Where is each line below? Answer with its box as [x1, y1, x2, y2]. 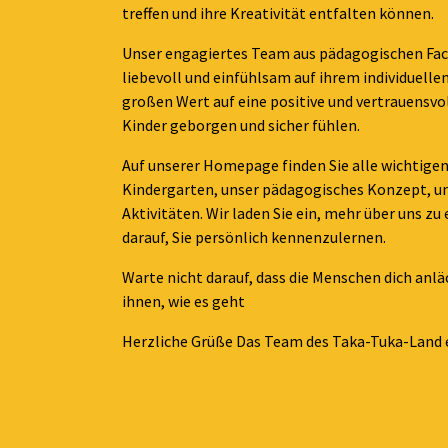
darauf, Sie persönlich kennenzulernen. [122, 227, 386, 247]
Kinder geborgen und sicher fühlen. [122, 115, 360, 135]
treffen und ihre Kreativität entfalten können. [122, 3, 434, 23]
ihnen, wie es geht [122, 291, 245, 311]
